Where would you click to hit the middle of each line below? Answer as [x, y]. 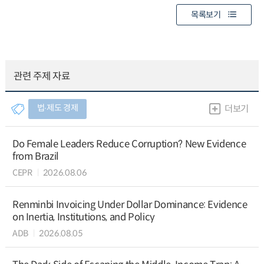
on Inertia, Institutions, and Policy [83, 217]
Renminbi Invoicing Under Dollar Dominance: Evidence [130, 204]
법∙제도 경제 [57, 108]
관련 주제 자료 [42, 77]
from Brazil [35, 156]
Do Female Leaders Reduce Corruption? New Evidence [129, 144]
